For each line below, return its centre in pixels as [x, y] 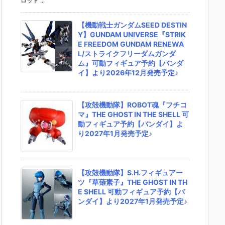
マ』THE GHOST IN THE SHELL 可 [133, 115]
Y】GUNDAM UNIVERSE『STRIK [132, 35]
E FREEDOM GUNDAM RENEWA [131, 44]
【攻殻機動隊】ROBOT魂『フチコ [132, 105]
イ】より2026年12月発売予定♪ [128, 73]
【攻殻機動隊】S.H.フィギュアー [130, 173]
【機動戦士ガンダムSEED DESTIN [132, 25]
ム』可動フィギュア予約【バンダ [131, 63]
